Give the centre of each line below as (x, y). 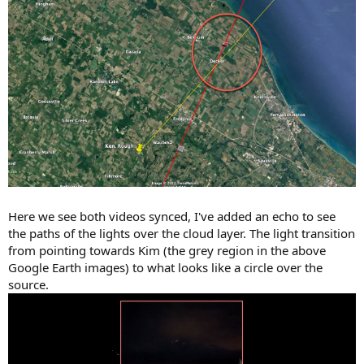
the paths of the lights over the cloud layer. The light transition (182, 234)
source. (28, 285)
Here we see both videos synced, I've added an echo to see (172, 217)
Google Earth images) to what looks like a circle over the (165, 268)
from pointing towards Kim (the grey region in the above (167, 251)
